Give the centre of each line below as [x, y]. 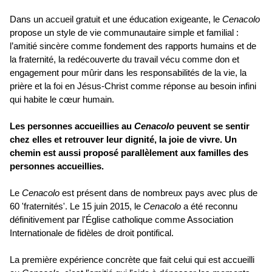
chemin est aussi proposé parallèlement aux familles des [129, 152]
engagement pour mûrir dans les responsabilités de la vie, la [128, 72]
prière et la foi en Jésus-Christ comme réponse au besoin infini [133, 86]
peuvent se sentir [213, 126]
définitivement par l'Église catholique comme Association [121, 219]
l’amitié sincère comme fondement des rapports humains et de [133, 46]
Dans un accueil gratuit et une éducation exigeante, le [116, 19]
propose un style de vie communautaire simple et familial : [124, 32]
